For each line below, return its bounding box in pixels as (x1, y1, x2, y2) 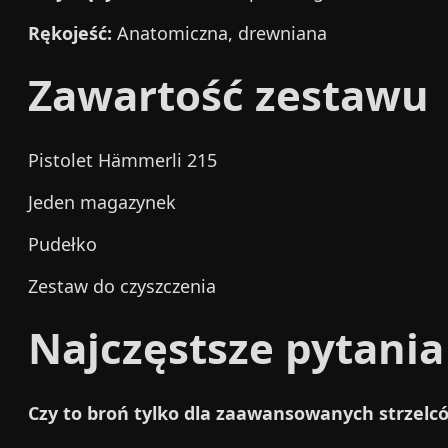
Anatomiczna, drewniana (112, 21, 327, 45)
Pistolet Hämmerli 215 (28, 148, 217, 172)
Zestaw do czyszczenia (28, 274, 216, 298)
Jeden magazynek (28, 190, 176, 214)
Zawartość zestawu (28, 66, 429, 123)
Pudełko (28, 232, 97, 256)
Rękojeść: (28, 21, 112, 45)
